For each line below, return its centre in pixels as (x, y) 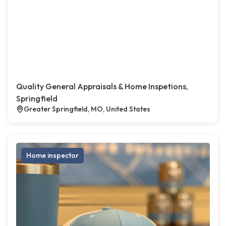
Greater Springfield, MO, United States (87, 109)
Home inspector (52, 155)
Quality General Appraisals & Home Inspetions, (102, 86)
